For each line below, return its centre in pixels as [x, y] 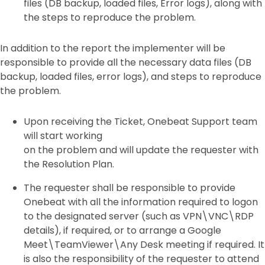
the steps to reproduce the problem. [111, 17]
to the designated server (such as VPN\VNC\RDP [139, 216]
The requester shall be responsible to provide [130, 188]
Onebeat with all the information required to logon [141, 202]
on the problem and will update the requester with [141, 150]
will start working [63, 136]
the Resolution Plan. [70, 164]
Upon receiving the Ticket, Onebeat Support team [140, 122]
